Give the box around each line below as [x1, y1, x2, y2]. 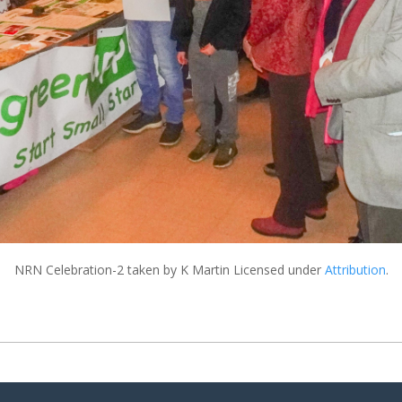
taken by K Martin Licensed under [123, 260, 325, 278]
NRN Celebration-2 [13, 260, 124, 278]
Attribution [324, 260, 386, 278]
